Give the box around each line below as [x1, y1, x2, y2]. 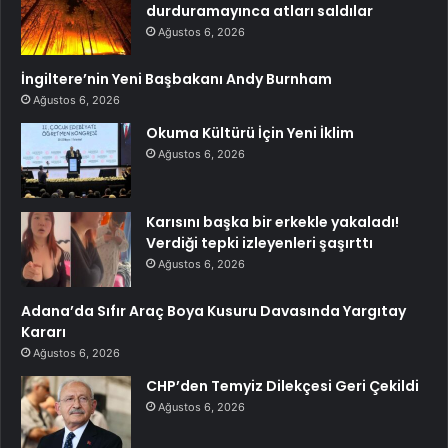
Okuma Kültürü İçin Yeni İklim [146, 123, 354, 144]
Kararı [21, 322, 66, 343]
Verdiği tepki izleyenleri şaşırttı [146, 233, 373, 254]
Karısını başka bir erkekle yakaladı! [146, 212, 399, 233]
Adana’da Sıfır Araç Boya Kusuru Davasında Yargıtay [21, 301, 406, 322]
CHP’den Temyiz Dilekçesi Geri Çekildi [146, 376, 419, 397]
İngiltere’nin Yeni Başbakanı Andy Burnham [21, 69, 332, 90]
